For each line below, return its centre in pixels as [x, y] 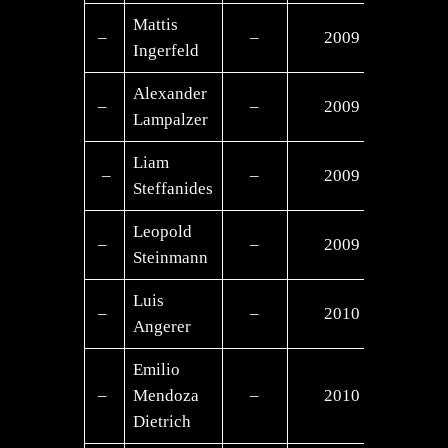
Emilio [157, 369]
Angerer [162, 326]
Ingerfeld [166, 50]
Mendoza [166, 395]
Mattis [156, 24]
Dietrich [162, 421]
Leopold [163, 231]
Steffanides [173, 188]
